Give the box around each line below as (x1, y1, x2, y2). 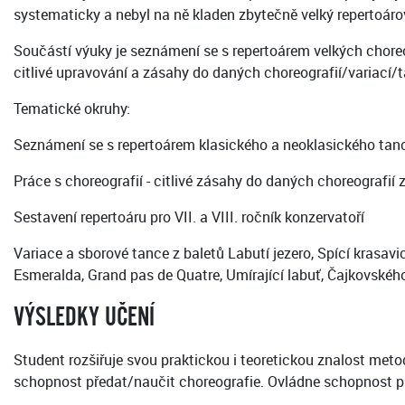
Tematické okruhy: (14, 99, 130, 119)
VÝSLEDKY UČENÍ (14, 303, 155, 333)
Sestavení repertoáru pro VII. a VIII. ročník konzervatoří (14, 207, 364, 228)
